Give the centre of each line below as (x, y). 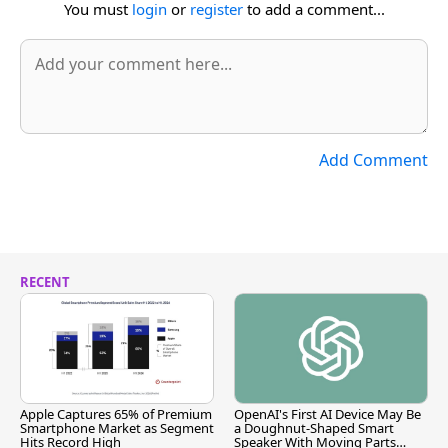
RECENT (45, 282)
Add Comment (373, 160)
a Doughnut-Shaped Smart (314, 428)
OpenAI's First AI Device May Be (327, 414)
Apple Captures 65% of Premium (116, 414)
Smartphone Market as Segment (117, 428)
